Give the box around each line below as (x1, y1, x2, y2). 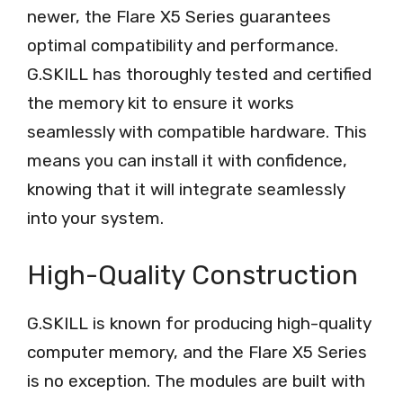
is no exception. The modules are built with (27, 370, 365, 391)
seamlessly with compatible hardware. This (27, 121, 367, 143)
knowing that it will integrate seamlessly (27, 179, 345, 201)
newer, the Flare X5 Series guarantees (27, 6, 331, 28)
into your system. (27, 208, 164, 229)
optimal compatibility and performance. (27, 35, 338, 57)
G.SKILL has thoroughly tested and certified (27, 64, 372, 85)
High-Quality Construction (27, 258, 358, 291)
